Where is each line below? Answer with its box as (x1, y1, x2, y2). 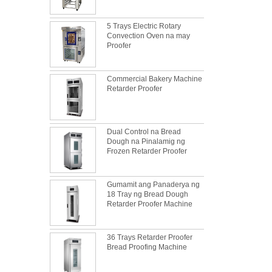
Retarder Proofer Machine (107, 200, 192, 208)
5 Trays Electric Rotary (107, 22, 181, 30)
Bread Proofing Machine (107, 243, 187, 251)
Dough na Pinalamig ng (107, 137, 185, 146)
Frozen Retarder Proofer (107, 147, 187, 155)
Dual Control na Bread (107, 127, 181, 136)
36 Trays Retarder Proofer (107, 233, 192, 242)
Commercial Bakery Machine (107, 75, 202, 83)
